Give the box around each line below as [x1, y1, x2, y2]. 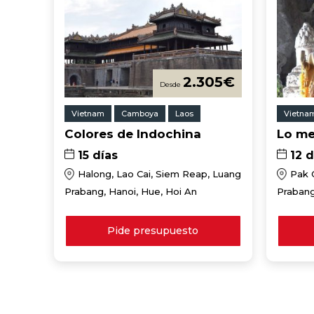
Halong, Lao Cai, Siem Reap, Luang [78, 168, 242, 180]
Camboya [121, 108, 159, 118]
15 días [78, 148, 118, 162]
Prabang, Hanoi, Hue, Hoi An [64, 186, 198, 198]
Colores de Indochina [64, 127, 202, 142]
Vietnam [71, 108, 105, 118]
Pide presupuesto [107, 224, 199, 238]
